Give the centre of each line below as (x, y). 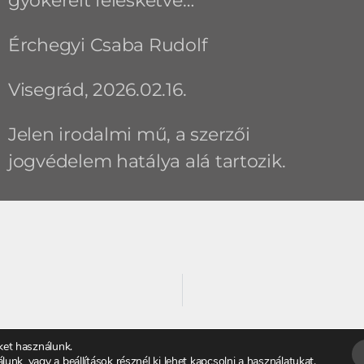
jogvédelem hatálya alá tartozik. (147, 161)
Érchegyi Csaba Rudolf (107, 45)
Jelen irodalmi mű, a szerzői (129, 134)
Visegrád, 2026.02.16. (97, 89)
